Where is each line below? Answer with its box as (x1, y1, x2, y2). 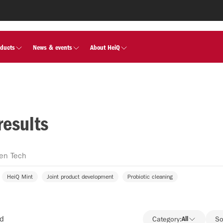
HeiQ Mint (7, 173, 33, 180)
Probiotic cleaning (127, 173, 173, 180)
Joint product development (47, 173, 113, 180)
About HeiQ (90, 43, 120, 52)
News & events (33, 43, 72, 52)
